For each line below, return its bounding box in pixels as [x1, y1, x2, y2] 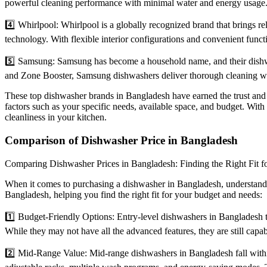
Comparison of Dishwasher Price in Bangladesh [5, 133, 238, 147]
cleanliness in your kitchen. [5, 112, 107, 123]
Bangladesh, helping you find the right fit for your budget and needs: [5, 189, 262, 200]
